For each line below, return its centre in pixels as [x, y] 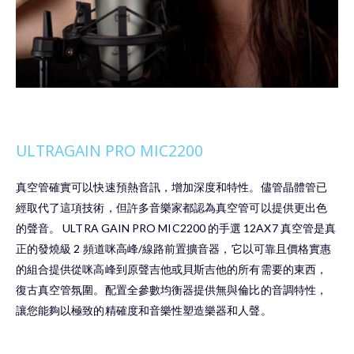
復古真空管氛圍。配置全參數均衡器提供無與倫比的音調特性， [171, 290]
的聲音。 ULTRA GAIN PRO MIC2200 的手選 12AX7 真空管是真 [176, 228]
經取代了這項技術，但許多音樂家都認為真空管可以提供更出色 [171, 208]
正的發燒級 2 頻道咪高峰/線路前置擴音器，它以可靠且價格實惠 [174, 249]
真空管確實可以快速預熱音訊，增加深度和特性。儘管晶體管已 [171, 187]
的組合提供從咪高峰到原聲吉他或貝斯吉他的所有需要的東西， [171, 269]
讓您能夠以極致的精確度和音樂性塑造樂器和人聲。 [144, 311]
